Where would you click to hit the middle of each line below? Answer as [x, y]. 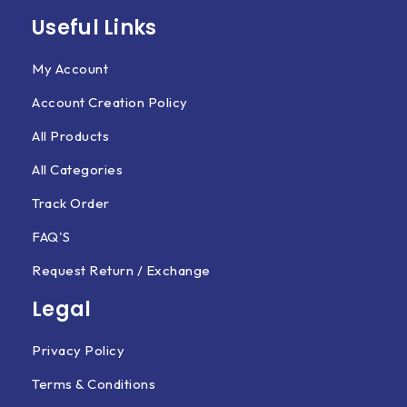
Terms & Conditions [94, 384]
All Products [70, 136]
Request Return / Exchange [121, 270]
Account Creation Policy [110, 102]
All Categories [77, 169]
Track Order [71, 203]
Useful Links [94, 28]
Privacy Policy [78, 350]
